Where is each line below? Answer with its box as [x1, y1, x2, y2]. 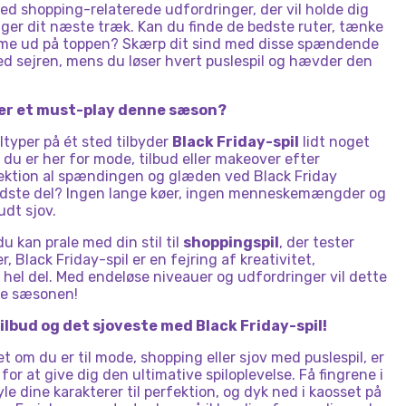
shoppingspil [183, 234, 279, 251]
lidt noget [299, 133, 370, 150]
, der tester [279, 234, 354, 251]
